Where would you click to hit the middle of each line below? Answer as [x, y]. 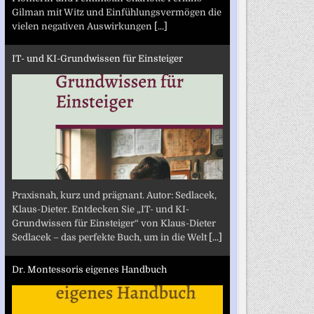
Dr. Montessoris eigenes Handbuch [89, 269]
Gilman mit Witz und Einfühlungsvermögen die [116, 12]
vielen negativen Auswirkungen [83, 26]
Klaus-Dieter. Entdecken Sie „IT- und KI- [100, 209]
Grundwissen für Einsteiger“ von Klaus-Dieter [114, 223]
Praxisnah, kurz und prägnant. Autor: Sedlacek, [114, 195]
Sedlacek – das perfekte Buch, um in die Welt [110, 237]
